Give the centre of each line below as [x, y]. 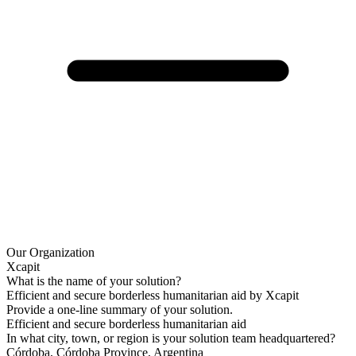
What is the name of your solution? [94, 281]
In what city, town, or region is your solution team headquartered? [171, 338]
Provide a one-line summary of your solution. [120, 309]
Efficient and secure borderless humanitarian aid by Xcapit [153, 295]
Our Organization [50, 252]
